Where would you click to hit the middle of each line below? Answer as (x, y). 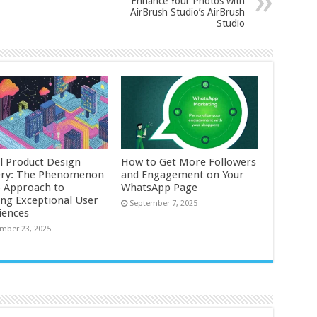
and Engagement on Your (183, 175)
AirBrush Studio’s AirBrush (187, 12)
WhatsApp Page (160, 188)
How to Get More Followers (189, 162)
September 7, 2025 (164, 204)
